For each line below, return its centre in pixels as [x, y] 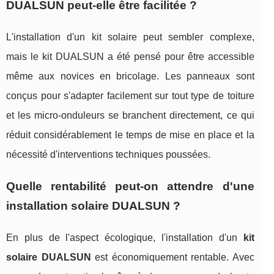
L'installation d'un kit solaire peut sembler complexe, [130, 37]
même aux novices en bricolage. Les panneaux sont [130, 76]
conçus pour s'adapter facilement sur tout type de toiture [130, 96]
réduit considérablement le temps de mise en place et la [130, 135]
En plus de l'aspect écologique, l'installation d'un [125, 238]
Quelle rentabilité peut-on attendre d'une [130, 187]
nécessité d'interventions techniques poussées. [108, 155]
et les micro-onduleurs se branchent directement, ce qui [130, 116]
